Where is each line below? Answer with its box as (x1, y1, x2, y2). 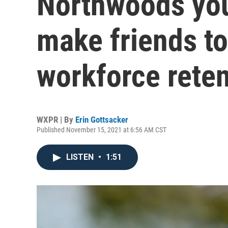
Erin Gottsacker (75, 115, 128, 125)
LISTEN (66, 152, 96, 162)
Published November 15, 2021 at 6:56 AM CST (37, 126, 166, 134)
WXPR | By (37, 115, 75, 125)
